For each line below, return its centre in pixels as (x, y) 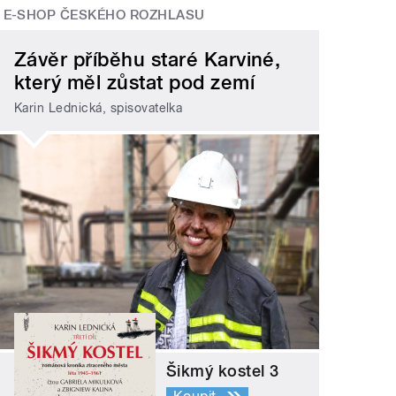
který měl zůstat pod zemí (135, 83)
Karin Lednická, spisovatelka (99, 107)
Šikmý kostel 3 (223, 371)
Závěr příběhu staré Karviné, (148, 60)
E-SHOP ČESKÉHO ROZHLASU (104, 15)
